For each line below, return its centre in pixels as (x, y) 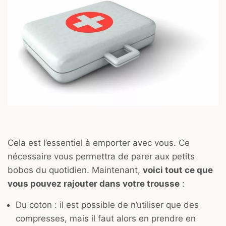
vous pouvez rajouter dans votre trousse (94, 183)
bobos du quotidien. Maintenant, (75, 170)
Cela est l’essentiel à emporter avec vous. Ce (99, 143)
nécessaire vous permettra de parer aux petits (101, 156)
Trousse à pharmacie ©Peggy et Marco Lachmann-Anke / (113, 115)
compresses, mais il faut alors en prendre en (106, 218)
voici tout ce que (178, 170)
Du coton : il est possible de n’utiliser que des (107, 205)
